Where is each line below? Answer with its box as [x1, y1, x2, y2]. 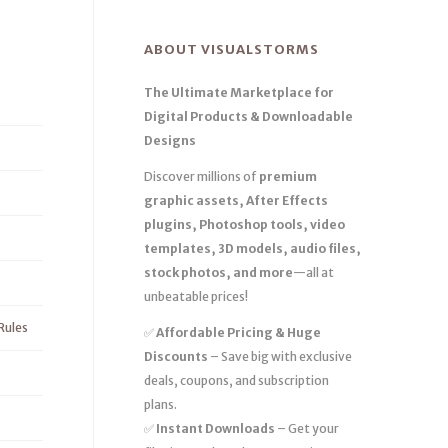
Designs [143, 133, 196, 149]
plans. [143, 397, 177, 413]
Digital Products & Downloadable [143, 109, 353, 125]
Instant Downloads [155, 421, 275, 437]
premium [258, 169, 317, 185]
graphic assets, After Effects [143, 193, 328, 209]
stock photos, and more [143, 265, 293, 281]
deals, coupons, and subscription [143, 373, 329, 389]
